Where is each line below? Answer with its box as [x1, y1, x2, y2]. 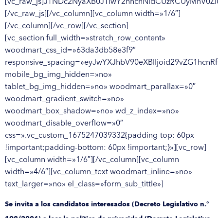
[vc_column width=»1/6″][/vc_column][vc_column [5, 154, 179, 164]
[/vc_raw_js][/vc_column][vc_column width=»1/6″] [5, 8, 181, 18]
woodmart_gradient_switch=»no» [5, 93, 124, 103]
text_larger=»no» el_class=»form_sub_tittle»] [5, 179, 163, 188]
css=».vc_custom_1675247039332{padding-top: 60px [5, 130, 194, 140]
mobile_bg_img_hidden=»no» [5, 69, 112, 79]
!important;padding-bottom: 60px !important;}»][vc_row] [5, 142, 206, 152]
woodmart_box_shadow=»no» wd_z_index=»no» [5, 106, 179, 115]
